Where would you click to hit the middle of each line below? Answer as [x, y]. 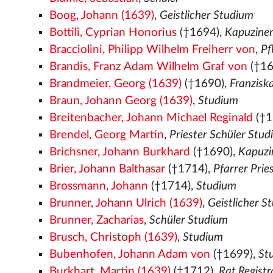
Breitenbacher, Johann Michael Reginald [151, 118]
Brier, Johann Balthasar [108, 169]
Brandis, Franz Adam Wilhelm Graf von [149, 67]
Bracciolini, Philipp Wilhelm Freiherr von [153, 50]
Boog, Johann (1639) [102, 16]
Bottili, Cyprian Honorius [113, 33]
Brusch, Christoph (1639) [114, 237]
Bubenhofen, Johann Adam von [130, 254]
